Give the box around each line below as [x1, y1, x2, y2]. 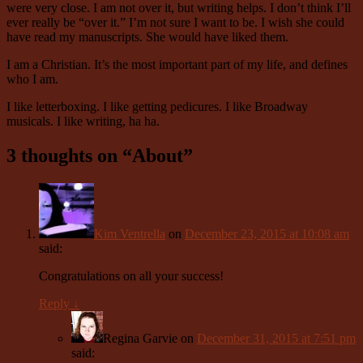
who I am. [6, 72, 58, 87]
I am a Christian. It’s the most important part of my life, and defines [6, 58, 348, 72]
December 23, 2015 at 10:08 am [185, 227, 349, 241]
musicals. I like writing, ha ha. [6, 114, 160, 129]
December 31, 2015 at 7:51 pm [197, 331, 356, 346]
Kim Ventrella [94, 227, 165, 241]
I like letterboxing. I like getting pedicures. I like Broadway [6, 100, 308, 114]
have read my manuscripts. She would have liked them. [6, 30, 288, 45]
